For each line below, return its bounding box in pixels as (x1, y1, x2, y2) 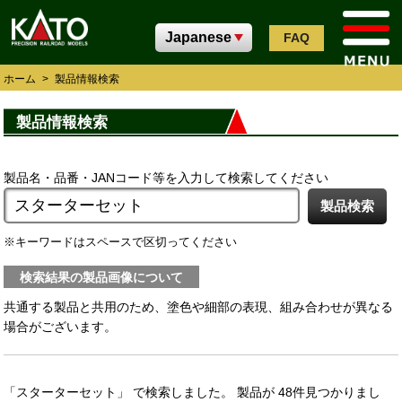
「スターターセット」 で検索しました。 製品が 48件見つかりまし (4, 385, 381, 400)
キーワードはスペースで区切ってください (15, 235, 238, 249)
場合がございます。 (4, 319, 118, 335)
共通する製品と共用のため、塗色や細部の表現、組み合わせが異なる (4, 300, 394, 315)
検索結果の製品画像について (20, 269, 184, 284)
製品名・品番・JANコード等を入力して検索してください (4, 170, 329, 185)
